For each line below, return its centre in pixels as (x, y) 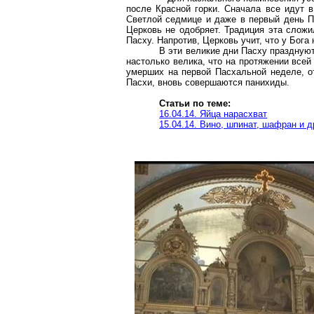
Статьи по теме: (195, 103)
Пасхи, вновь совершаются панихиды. (208, 82)
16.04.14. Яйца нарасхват (213, 114)
